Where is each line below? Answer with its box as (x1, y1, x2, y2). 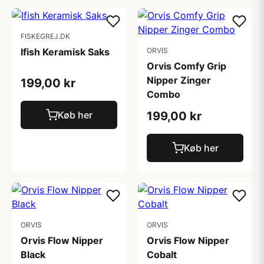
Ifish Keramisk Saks (21, 46, 110, 58)
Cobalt (147, 249, 177, 260)
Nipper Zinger (147, 74, 211, 86)
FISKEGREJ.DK (21, 32, 70, 41)
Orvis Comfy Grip (147, 60, 226, 72)
